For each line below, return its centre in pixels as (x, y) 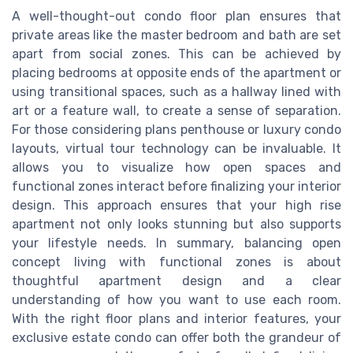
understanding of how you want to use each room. (176, 300)
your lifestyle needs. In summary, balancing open (176, 243)
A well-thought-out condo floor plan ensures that (176, 17)
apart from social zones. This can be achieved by (176, 54)
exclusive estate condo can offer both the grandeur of (176, 338)
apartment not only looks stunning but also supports (176, 225)
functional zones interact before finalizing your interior (176, 187)
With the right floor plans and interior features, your (176, 319)
